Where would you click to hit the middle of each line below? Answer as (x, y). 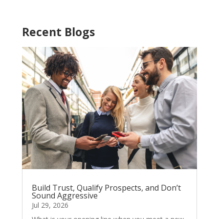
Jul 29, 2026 (50, 205)
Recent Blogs (58, 32)
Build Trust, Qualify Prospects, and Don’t (106, 187)
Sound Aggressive (65, 195)
